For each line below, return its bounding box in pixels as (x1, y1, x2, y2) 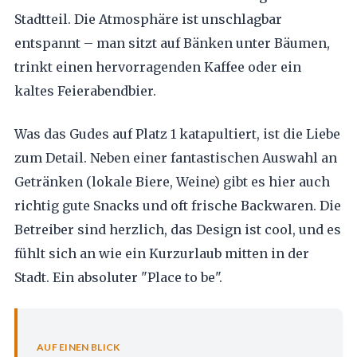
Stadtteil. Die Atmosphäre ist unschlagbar (14, 11, 282, 27)
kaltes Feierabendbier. (14, 83, 156, 99)
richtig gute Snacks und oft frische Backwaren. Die (14, 198, 341, 214)
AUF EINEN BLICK (36, 341, 120, 353)
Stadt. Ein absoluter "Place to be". (14, 269, 222, 285)
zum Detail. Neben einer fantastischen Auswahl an (14, 150, 337, 166)
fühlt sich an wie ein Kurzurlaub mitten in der (14, 245, 309, 261)
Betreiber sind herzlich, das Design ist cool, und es (14, 222, 341, 237)
